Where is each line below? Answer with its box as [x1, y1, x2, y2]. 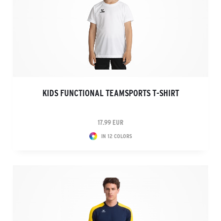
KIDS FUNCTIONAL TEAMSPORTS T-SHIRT [42, 88, 179, 98]
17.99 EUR [98, 118, 123, 126]
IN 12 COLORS [101, 133, 132, 139]
